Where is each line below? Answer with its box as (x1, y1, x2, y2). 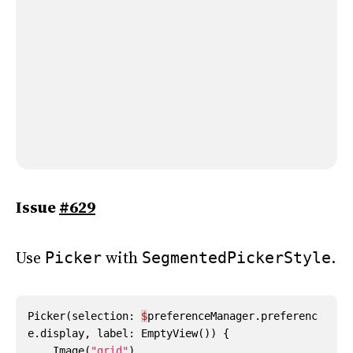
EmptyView (141, 327, 198, 340)
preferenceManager (147, 310, 255, 322)
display (40, 327, 84, 340)
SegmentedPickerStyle (142, 248, 331, 267)
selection (72, 310, 128, 322)
